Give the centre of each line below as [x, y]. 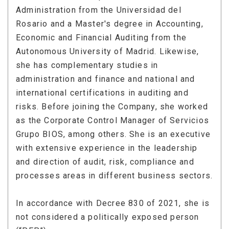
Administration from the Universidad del [99, 10]
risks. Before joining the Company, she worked [112, 106]
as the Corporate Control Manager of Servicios [113, 120]
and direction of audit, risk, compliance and [105, 162]
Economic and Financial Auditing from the [101, 37]
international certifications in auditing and [102, 93]
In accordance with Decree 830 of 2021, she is [113, 203]
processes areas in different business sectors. [114, 175]
